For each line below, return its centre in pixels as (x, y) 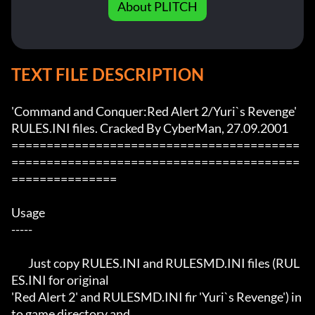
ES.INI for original (60, 280)
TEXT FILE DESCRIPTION (108, 75)
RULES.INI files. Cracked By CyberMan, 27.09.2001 (150, 128)
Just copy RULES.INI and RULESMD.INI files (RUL (20, 263)
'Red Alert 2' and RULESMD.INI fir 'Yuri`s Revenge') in (156, 297)
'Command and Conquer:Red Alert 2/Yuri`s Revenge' (154, 111)
